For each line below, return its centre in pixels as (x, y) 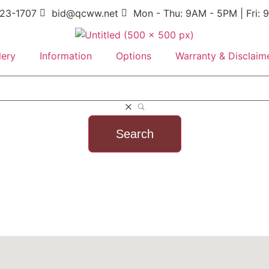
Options (134, 56)
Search (134, 134)
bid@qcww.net (85, 13)
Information (66, 56)
